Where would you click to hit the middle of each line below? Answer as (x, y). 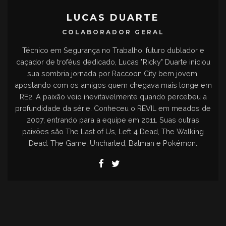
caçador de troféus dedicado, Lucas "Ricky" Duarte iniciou (113, 62)
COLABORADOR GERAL (113, 32)
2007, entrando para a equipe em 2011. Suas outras (113, 120)
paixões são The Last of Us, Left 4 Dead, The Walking (113, 132)
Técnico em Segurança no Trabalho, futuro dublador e (113, 50)
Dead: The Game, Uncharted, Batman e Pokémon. (113, 143)
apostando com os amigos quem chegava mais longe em (113, 85)
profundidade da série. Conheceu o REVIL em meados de (113, 108)
